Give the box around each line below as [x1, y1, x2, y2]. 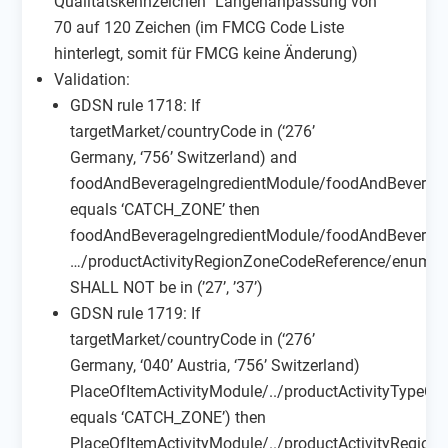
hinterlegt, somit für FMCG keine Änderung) [54, 43, 359, 63]
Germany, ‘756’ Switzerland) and [70, 147, 298, 167]
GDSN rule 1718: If [70, 95, 202, 115]
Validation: [54, 69, 131, 89]
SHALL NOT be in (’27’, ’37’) [70, 277, 264, 297]
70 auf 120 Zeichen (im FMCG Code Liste [54, 17, 345, 37]
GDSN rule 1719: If [70, 303, 202, 323]
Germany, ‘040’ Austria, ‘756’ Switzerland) [70, 355, 361, 375]
